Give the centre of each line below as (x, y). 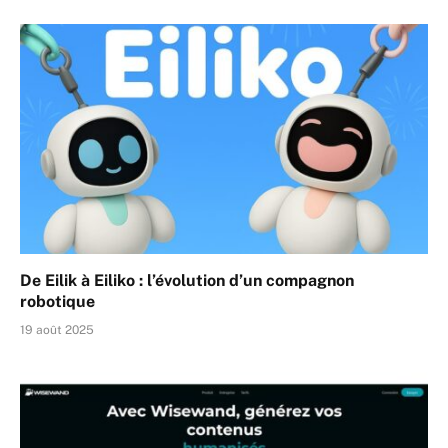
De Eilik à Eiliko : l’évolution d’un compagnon (187, 280)
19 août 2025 (57, 329)
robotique (57, 301)
